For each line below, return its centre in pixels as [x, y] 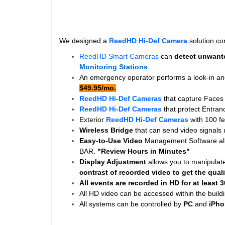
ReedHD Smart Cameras [119, 56]
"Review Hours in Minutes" [144, 151]
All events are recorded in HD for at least [150, 183]
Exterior [92, 120]
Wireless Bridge [106, 130]
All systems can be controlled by [131, 204]
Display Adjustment [113, 162]
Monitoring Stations [114, 67]
